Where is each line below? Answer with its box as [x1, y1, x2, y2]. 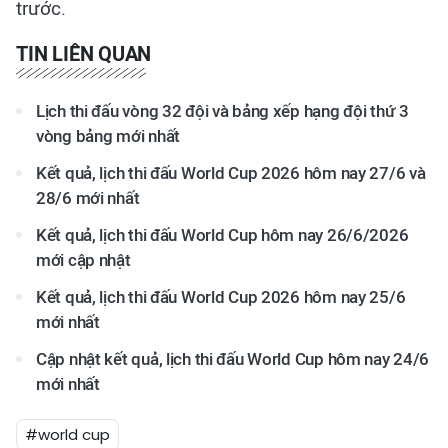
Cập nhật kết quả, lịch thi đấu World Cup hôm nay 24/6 [36, 349, 430, 370]
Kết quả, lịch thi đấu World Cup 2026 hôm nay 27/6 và [36, 163, 426, 184]
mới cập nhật [36, 250, 131, 271]
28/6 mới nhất [36, 188, 140, 209]
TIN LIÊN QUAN [16, 42, 152, 67]
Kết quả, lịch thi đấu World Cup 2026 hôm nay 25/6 [36, 287, 406, 308]
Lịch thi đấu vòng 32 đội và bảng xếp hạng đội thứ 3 [36, 101, 409, 122]
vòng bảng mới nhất [36, 126, 180, 147]
